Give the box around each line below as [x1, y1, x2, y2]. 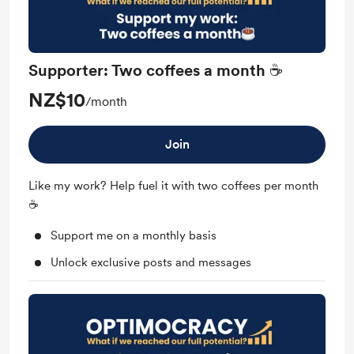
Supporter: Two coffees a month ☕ [28, 60, 283, 80]
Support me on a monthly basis [51, 228, 217, 243]
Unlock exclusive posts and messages [51, 254, 251, 269]
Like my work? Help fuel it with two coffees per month [28, 178, 318, 193]
